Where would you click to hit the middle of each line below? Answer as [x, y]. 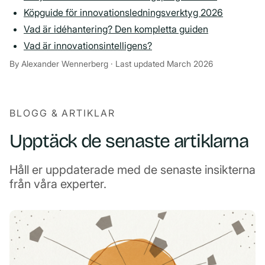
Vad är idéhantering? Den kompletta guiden [116, 29]
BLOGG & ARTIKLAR [62, 113]
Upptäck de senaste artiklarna [129, 141]
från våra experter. [58, 184]
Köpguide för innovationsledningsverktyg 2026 [123, 12]
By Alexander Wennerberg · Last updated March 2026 [111, 63]
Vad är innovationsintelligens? [88, 45]
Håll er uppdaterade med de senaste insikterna [132, 169]
